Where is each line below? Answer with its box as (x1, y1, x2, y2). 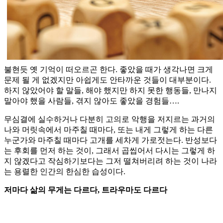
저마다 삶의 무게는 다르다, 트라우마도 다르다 (4, 186, 167, 195)
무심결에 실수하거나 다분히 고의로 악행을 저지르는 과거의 (4, 115, 215, 124)
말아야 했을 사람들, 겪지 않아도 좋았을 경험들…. (4, 97, 179, 106)
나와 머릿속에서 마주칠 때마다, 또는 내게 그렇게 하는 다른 (4, 125, 213, 134)
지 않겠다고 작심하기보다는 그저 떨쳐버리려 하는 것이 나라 (4, 157, 217, 166)
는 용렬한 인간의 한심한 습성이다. (4, 167, 125, 176)
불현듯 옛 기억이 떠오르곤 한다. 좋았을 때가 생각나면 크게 (4, 65, 213, 74)
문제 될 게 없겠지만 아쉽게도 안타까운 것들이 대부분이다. (4, 76, 211, 85)
